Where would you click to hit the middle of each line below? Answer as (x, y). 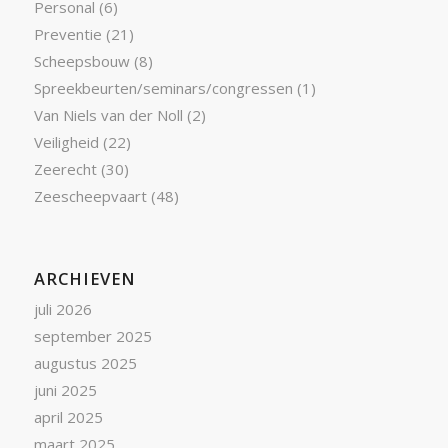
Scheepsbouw (81, 60)
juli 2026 (62, 308)
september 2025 (92, 335)
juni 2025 (65, 389)
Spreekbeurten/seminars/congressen (163, 87)
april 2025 (68, 416)
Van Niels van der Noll (108, 114)
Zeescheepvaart (90, 195)
